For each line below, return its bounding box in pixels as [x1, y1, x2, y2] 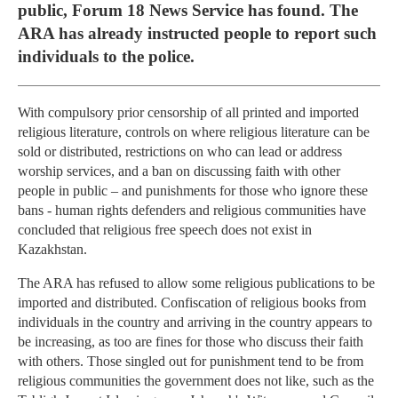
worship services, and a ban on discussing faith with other [18, 163, 340, 179]
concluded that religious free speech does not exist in [18, 222, 312, 238]
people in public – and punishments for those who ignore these [18, 183, 368, 199]
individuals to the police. [18, 47, 195, 66]
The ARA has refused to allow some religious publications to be [18, 275, 375, 291]
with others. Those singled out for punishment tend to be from [18, 354, 363, 370]
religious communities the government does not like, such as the [18, 373, 374, 389]
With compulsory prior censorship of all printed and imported [18, 105, 359, 121]
